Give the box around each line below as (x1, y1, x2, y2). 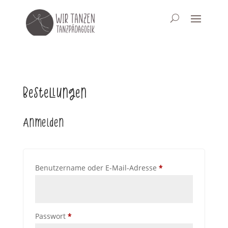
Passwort (35, 211, 68, 221)
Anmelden (22, 116, 64, 129)
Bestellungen (22, 85, 87, 101)
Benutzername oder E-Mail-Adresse (35, 163, 159, 173)
